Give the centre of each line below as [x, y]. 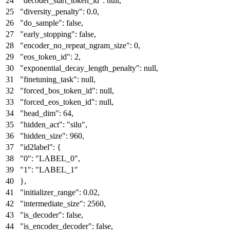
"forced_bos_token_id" [58, 90]
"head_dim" [40, 113]
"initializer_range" [50, 192]
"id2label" [36, 147]
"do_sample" [41, 23]
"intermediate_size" [52, 203]
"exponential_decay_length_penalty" [80, 68]
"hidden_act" [41, 124]
